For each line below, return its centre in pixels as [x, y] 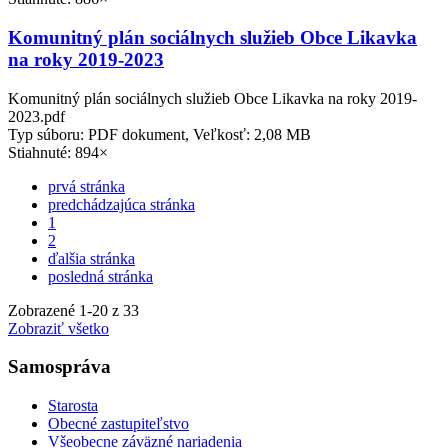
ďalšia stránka [91, 258]
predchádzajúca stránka [121, 204]
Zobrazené [43, 310]
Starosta [73, 406]
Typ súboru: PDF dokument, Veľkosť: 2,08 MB [159, 134]
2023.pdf [36, 116]
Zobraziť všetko [58, 328]
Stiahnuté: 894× [58, 152]
